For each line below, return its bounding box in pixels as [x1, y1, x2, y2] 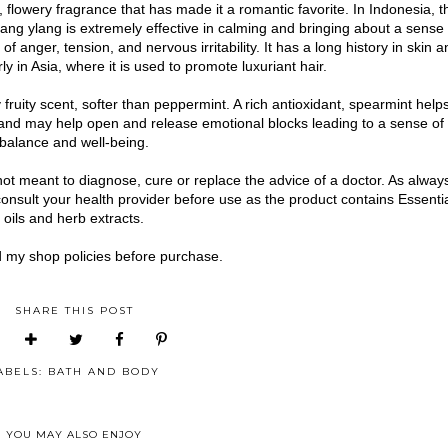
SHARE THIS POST [14, 303, 134, 317]
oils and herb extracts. [4, 209, 144, 226]
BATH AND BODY [48, 364, 160, 378]
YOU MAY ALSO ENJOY [6, 427, 142, 441]
